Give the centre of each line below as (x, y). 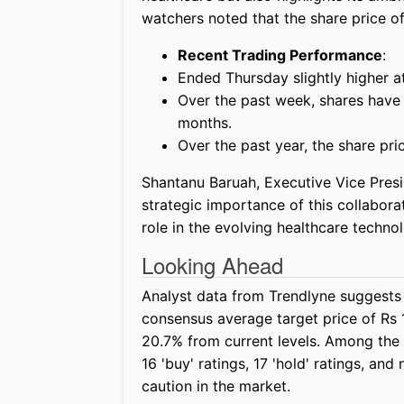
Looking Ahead (212, 265)
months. (205, 123)
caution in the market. (216, 386)
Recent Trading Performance (280, 55)
